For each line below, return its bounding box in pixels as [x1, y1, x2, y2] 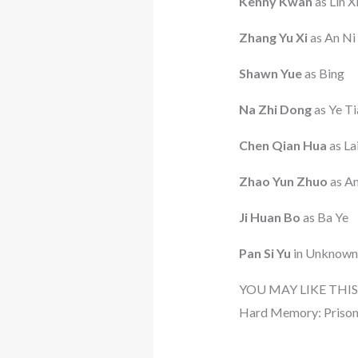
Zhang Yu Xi [238, 30, 308, 46]
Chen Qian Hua [238, 137, 327, 153]
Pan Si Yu [238, 245, 291, 261]
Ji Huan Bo [238, 209, 300, 225]
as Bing [301, 66, 344, 82]
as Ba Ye [300, 209, 348, 225]
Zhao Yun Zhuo [238, 173, 328, 189]
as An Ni [307, 30, 356, 46]
